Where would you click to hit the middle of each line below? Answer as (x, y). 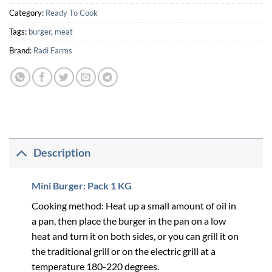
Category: (27, 12)
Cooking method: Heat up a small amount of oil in (134, 205)
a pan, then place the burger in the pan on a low (128, 220)
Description (62, 153)
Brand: (21, 50)
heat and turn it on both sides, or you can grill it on (135, 236)
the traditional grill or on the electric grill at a (123, 251)
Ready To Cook (72, 12)
